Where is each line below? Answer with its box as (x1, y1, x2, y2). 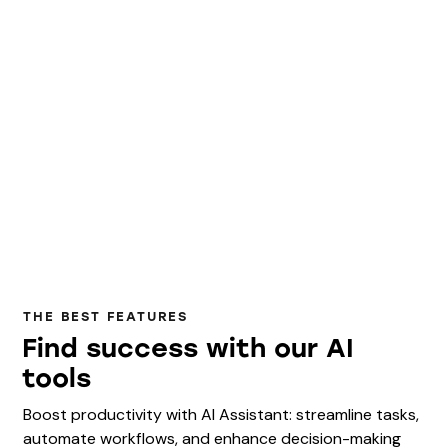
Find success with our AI (22, 331, 355, 364)
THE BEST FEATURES (23, 308, 188, 324)
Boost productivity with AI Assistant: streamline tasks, (23, 404, 420, 426)
